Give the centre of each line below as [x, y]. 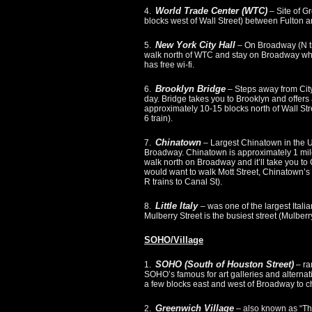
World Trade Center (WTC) [211, 11]
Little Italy [178, 206]
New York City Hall [195, 45]
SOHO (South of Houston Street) [225, 265]
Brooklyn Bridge [190, 89]
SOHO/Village [174, 240]
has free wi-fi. [169, 65]
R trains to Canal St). [183, 182]
